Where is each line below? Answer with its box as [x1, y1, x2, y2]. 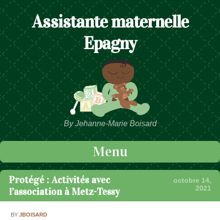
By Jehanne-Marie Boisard [63, 119, 157, 128]
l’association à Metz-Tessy [9, 186, 120, 198]
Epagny [83, 32, 137, 55]
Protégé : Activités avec [9, 174, 110, 186]
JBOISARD [19, 211, 48, 218]
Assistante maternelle [31, 11, 189, 33]
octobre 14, [173, 176, 211, 185]
